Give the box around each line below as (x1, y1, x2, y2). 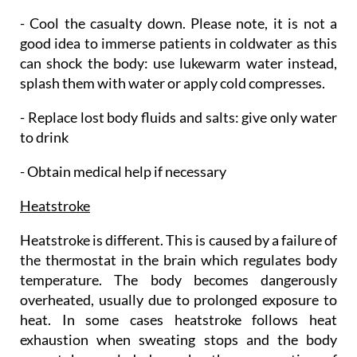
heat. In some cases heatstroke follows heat (20, 310, 337, 328)
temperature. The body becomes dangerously (20, 270, 337, 288)
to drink (20, 127, 69, 146)
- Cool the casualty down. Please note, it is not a (20, 14, 337, 32)
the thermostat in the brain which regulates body (20, 250, 337, 269)
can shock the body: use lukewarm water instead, (20, 53, 337, 72)
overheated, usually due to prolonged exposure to (20, 290, 337, 308)
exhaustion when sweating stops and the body (20, 330, 337, 348)
